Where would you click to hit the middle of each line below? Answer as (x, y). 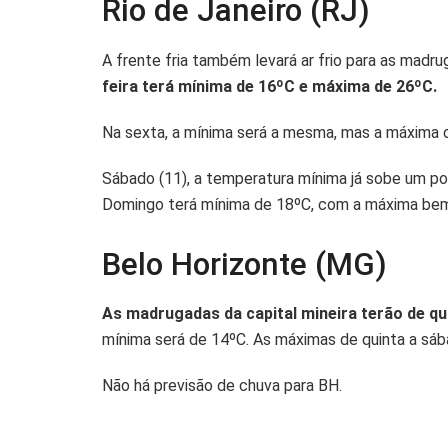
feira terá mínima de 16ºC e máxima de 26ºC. (269, 86)
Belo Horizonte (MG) (244, 264)
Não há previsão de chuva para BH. (222, 386)
